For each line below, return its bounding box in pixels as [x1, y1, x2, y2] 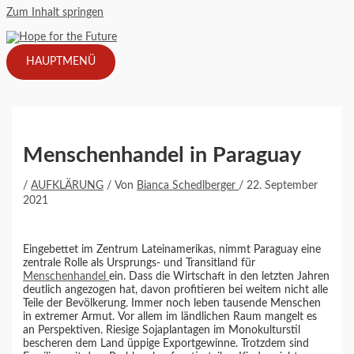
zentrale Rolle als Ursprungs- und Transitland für [23, 258, 256, 269]
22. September [247, 180, 318, 192]
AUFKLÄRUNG [31, 180, 104, 192]
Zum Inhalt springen [6, 7, 104, 18]
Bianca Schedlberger [137, 180, 239, 192]
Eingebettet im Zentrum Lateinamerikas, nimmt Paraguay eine [23, 244, 322, 256]
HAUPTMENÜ [26, 55, 96, 67]
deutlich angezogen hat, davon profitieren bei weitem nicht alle [23, 284, 329, 296]
